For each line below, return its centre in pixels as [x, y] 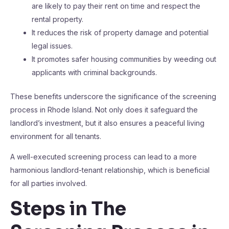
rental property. [58, 19]
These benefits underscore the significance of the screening [113, 96]
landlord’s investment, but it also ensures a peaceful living [107, 123]
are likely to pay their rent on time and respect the [116, 6]
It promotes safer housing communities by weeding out [124, 59]
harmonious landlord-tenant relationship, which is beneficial [110, 170]
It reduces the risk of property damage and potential [120, 32]
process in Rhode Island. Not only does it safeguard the [104, 110]
